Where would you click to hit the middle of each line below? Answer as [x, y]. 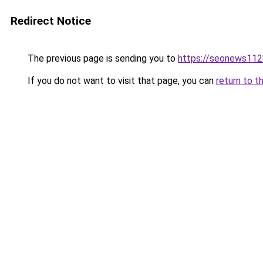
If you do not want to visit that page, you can [121, 81]
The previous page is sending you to [102, 58]
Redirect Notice [51, 21]
